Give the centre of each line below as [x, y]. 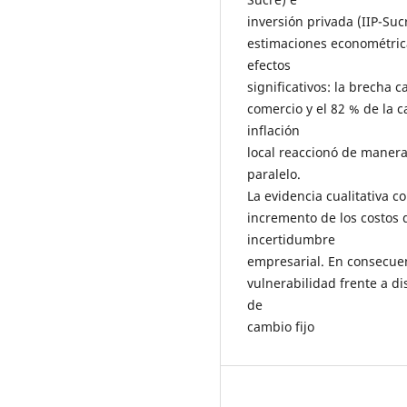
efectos [269, 65]
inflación [273, 130]
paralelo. [274, 174]
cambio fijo [281, 326]
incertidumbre [291, 239]
